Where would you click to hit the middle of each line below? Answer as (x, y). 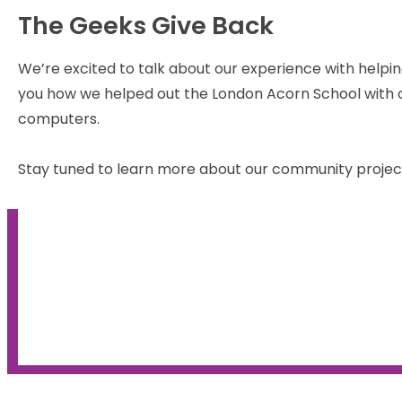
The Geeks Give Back (146, 25)
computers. (61, 118)
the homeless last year (190, 297)
